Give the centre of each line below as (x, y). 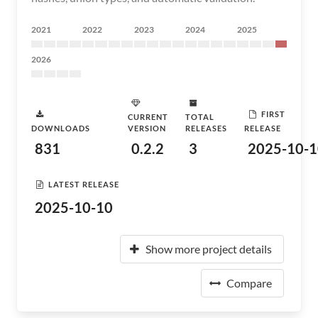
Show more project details (209, 249)
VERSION (147, 128)
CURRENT (148, 117)
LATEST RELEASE (84, 184)
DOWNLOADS (61, 128)
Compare (249, 283)
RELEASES (206, 128)
